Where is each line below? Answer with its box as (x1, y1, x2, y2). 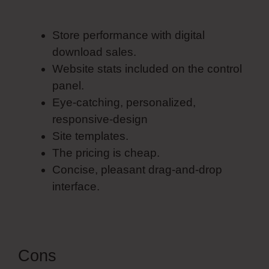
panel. (52, 79, 84, 92)
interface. (52, 180, 100, 193)
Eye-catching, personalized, (52, 95, 196, 109)
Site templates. (52, 129, 128, 142)
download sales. (52, 45, 136, 58)
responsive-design (52, 112, 148, 125)
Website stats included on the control (52, 62, 242, 75)
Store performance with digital (52, 28, 205, 41)
